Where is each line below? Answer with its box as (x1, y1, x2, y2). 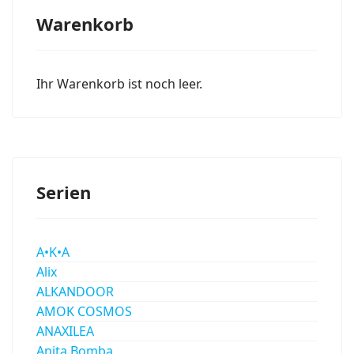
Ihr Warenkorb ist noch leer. (36, 75, 202, 93)
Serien (36, 180, 91, 205)
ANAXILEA (36, 322, 94, 341)
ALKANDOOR (36, 283, 114, 301)
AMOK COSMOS (36, 303, 132, 321)
